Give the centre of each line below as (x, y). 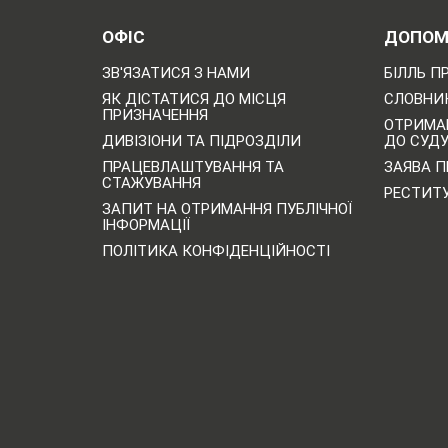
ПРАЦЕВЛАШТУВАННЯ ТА (193, 167)
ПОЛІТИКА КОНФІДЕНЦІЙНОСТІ (216, 251)
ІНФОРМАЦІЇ (146, 225)
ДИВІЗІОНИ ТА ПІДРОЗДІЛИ (201, 141)
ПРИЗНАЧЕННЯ (155, 115)
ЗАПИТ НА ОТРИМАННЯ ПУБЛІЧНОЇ (227, 209)
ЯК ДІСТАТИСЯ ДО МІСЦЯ (194, 99)
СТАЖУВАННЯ (151, 183)
